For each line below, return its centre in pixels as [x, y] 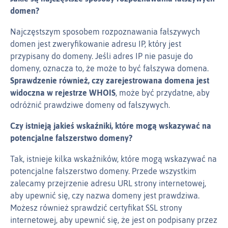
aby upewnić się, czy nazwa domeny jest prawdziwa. [105, 196]
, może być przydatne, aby [163, 93]
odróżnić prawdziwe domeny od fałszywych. [90, 105]
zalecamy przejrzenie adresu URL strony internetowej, [108, 183]
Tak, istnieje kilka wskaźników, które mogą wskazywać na [113, 159]
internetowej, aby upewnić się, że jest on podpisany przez [114, 220]
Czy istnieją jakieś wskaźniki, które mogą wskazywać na [111, 126]
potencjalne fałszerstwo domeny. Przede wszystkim [103, 171]
